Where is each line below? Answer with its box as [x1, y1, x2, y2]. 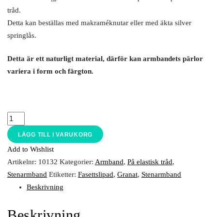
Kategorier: [60, 158, 95, 166]
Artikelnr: [7, 158, 38, 166]
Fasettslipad [78, 170, 113, 179]
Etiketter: [49, 170, 78, 179]
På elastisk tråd [127, 158, 172, 166]
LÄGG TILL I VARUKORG [18, 131, 93, 139]
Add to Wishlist [7, 145, 54, 154]
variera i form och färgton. [7, 67, 93, 76]
